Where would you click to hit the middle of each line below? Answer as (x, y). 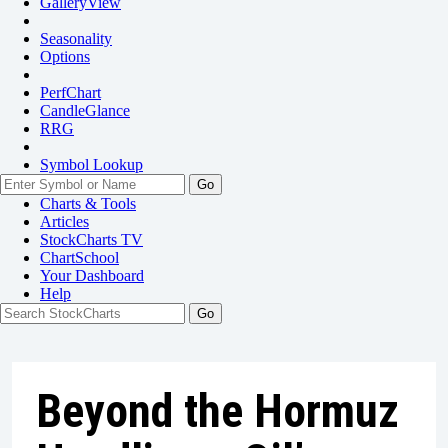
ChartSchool (79, 257)
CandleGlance (85, 110)
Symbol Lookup (91, 164)
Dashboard (109, 275)
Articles (64, 221)
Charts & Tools (88, 203)
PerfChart (70, 92)
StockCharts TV (91, 239)
